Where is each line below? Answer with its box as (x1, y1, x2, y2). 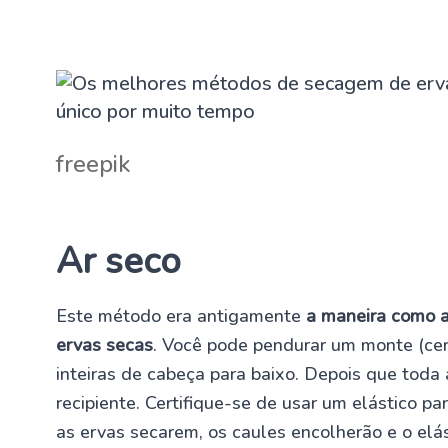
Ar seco (56, 236, 181, 286)
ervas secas (56, 332, 153, 357)
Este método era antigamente (56, 303, 306, 328)
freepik (56, 147, 131, 180)
